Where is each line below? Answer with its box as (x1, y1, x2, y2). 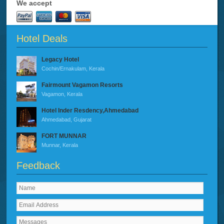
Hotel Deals (16, 33, 68, 44)
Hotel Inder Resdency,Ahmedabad (41, 107, 139, 114)
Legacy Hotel (41, 56, 79, 63)
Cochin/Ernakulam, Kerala (41, 65, 105, 72)
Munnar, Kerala (41, 142, 78, 148)
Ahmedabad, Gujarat (41, 116, 92, 123)
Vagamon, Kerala (41, 91, 83, 97)
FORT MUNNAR (41, 132, 87, 140)
